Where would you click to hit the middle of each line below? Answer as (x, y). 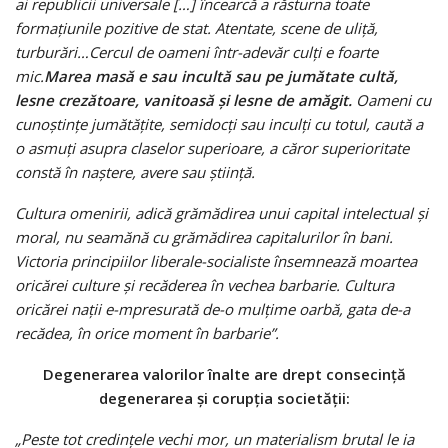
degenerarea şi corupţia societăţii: (224, 397)
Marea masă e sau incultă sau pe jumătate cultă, (221, 75)
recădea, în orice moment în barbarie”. (147, 332)
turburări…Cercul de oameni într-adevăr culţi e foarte (196, 51)
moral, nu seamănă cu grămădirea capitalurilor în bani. (204, 236)
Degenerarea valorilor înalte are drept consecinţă (224, 373)
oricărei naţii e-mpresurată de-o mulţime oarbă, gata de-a (212, 308)
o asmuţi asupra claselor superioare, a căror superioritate (212, 147)
